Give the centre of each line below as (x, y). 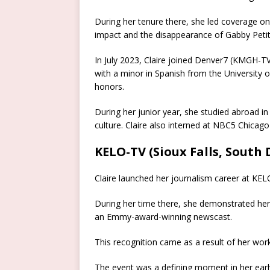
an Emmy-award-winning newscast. (163, 217)
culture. (109, 125)
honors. (109, 87)
